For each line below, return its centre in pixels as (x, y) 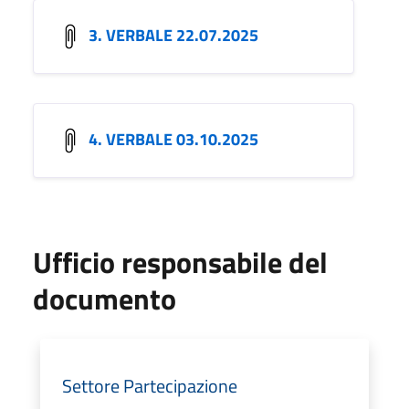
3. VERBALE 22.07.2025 (173, 35)
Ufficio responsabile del (180, 262)
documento (105, 298)
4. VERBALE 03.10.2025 (173, 139)
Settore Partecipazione (150, 385)
